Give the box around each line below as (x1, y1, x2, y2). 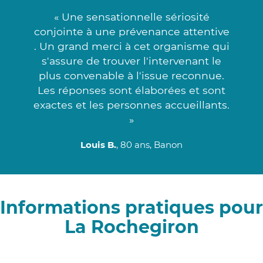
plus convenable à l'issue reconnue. (39, 69, 224, 82)
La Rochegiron (64, 215, 199, 238)
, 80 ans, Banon (116, 139, 183, 150)
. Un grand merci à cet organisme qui (33, 39, 230, 52)
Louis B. (80, 139, 116, 150)
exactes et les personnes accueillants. (33, 98, 230, 111)
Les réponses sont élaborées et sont (38, 83, 225, 96)
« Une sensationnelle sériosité (53, 10, 210, 23)
